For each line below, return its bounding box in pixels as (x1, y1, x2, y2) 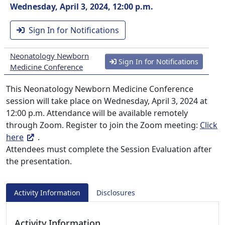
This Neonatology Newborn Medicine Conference (6, 83, 193, 94)
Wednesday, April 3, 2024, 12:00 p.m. (10, 1, 153, 12)
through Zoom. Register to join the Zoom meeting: (6, 120, 200, 131)
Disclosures (96, 188, 135, 197)
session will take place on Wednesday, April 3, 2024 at (6, 95, 207, 106)
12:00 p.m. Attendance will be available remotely (6, 107, 188, 119)
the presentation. (6, 156, 72, 167)
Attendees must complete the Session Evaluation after (6, 144, 212, 155)
